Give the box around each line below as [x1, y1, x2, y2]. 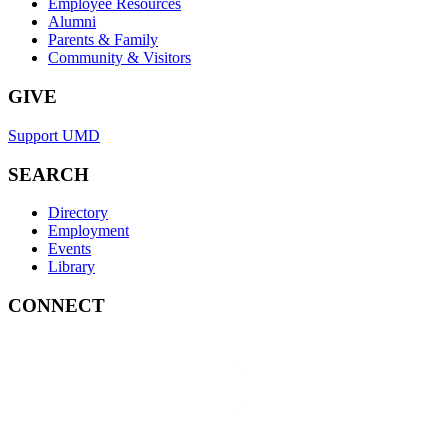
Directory [48, 204, 108, 222]
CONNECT [8, 295, 105, 317]
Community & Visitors [48, 49, 191, 67]
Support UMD [8, 126, 100, 144]
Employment [48, 222, 129, 240]
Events [48, 240, 91, 258]
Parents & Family [48, 31, 158, 49]
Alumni [48, 13, 96, 31]
